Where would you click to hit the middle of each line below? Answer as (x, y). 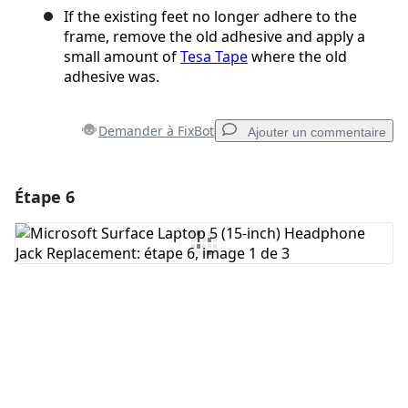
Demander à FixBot (156, 131)
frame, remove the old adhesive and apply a (214, 37)
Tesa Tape (214, 57)
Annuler (192, 319)
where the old (297, 57)
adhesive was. (112, 77)
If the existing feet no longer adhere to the (210, 17)
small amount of (122, 57)
